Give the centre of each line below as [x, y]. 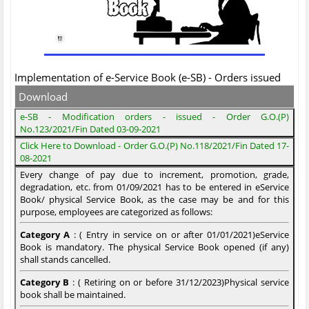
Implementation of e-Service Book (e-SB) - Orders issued [148, 77]
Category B [44, 282]
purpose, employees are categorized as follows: [116, 211]
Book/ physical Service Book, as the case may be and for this [154, 199]
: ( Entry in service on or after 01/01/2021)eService [179, 235]
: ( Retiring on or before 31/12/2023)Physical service [179, 282]
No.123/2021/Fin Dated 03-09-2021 [90, 129]
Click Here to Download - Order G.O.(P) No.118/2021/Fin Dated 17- [154, 145]
